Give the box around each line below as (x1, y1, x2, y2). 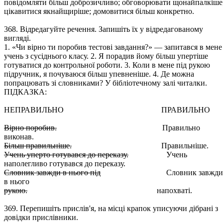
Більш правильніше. (4, 141, 72, 150)
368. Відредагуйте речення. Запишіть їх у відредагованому (4, 25, 203, 33)
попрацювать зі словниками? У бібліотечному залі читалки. (4, 79, 207, 87)
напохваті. (27, 186, 192, 195)
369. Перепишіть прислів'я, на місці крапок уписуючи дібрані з (4, 204, 218, 213)
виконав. (4, 132, 34, 141)
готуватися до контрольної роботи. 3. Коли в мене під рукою (4, 61, 210, 69)
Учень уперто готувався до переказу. (4, 150, 128, 159)
